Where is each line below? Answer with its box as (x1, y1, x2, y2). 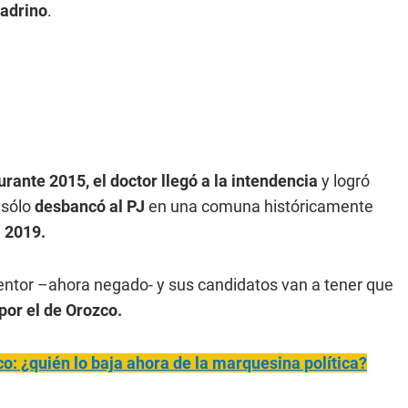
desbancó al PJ (31, 197, 145, 216)
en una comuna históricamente (145, 197, 373, 216)
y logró (318, 171, 370, 190)
